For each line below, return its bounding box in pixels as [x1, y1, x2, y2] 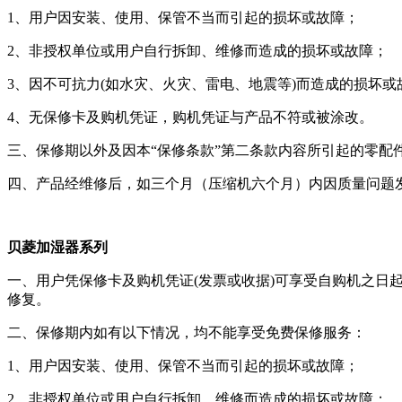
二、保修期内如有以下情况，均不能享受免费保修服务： [7, 325, 370, 340]
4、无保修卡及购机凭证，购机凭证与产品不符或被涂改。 [7, 109, 373, 125]
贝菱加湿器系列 [7, 240, 108, 255]
